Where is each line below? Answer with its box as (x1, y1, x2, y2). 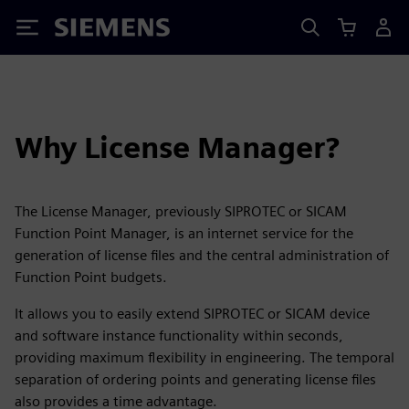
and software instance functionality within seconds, (15, 327, 343, 344)
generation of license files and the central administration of (15, 246, 389, 264)
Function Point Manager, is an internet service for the (15, 225, 353, 242)
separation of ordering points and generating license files (15, 371, 376, 388)
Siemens (55, 21, 115, 40)
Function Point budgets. (15, 268, 167, 286)
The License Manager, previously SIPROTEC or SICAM (15, 203, 347, 220)
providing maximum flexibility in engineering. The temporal (15, 349, 394, 366)
